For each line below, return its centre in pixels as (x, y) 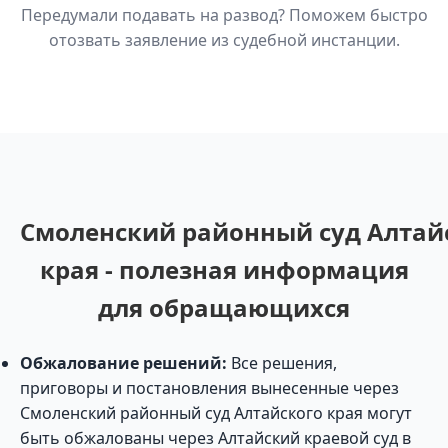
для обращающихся (224, 307)
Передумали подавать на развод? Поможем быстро (224, 15)
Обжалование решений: (123, 363)
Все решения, (282, 363)
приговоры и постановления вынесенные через (209, 388)
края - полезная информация (224, 269)
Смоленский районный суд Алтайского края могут (216, 413)
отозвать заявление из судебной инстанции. (224, 40)
